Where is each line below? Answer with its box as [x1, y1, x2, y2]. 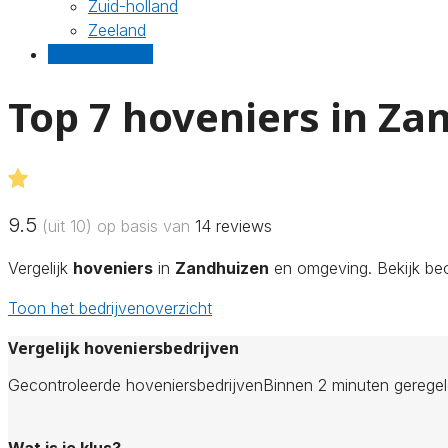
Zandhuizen [175, 257, 269, 278]
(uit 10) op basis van [37, 215, 195, 236]
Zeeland [88, 20, 146, 40]
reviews [211, 215, 272, 236]
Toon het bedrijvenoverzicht [8, 297, 212, 318]
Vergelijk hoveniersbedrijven [8, 336, 239, 359]
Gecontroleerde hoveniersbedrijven [8, 374, 263, 395]
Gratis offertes [48, 44, 153, 64]
